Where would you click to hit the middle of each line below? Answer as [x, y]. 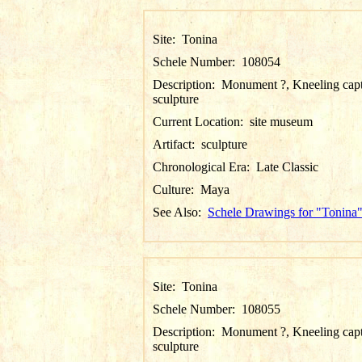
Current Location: [201, 122]
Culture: [177, 189]
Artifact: [177, 144]
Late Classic [287, 167]
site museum [281, 122]
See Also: [180, 212]
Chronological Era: [204, 167]
